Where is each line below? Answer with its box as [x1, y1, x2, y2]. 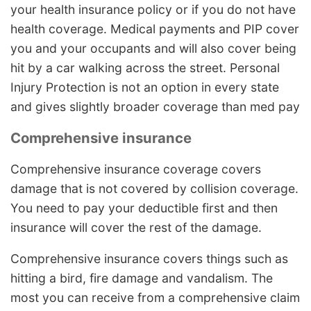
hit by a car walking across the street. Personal [10, 60, 280, 76]
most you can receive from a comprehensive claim [10, 290, 300, 305]
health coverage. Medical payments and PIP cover [10, 22, 299, 37]
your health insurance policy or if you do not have [10, 2, 296, 17]
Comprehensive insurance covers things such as [10, 251, 288, 267]
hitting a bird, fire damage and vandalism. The [10, 271, 273, 286]
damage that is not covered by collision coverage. [10, 180, 299, 196]
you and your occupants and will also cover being [10, 41, 296, 56]
